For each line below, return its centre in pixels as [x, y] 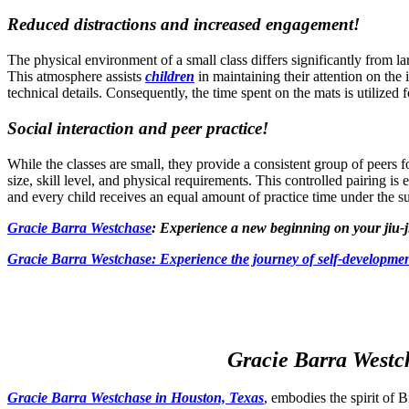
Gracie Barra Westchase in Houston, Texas [136, 398]
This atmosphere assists [76, 77]
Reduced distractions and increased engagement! [184, 25]
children [170, 77]
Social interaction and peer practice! [138, 128]
